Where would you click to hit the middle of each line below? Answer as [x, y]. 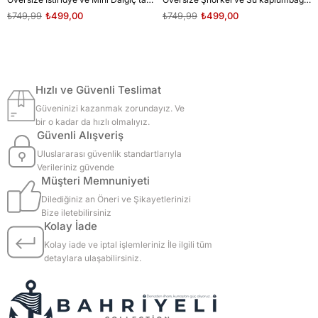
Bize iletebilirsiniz [76, 212]
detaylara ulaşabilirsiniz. [93, 258]
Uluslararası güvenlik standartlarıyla [110, 153]
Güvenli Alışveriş [81, 135]
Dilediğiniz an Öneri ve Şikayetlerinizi [116, 199]
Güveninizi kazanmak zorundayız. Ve [110, 108]
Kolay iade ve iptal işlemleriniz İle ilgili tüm [128, 244]
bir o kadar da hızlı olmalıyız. [93, 121]
